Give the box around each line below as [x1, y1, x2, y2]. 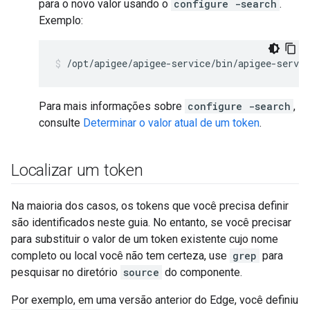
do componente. [162, 266, 242, 279]
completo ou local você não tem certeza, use [11, 249, 230, 262]
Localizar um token [11, 161, 143, 180]
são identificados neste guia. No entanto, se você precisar [11, 216, 291, 229]
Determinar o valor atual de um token [83, 116, 259, 129]
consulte [39, 116, 83, 129]
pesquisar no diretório [11, 266, 120, 279]
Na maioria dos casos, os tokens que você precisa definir [11, 199, 289, 212]
